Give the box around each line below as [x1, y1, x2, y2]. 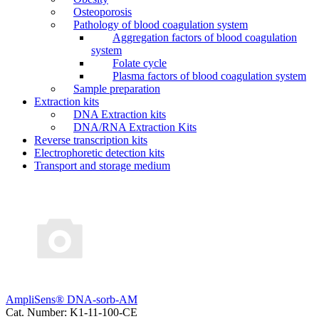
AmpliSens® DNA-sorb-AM [6, 293, 137, 305]
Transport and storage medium [34, 159, 170, 172]
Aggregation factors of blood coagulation [113, 31, 297, 43]
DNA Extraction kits [73, 108, 166, 120]
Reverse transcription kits [34, 133, 147, 146]
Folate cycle [113, 56, 167, 69]
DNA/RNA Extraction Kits [73, 120, 197, 133]
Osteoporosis [73, 5, 132, 18]
